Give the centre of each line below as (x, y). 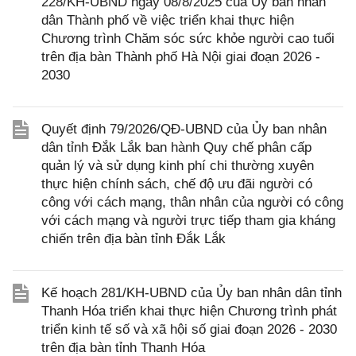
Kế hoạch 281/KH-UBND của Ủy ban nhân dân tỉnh (192, 293)
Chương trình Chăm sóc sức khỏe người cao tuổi (188, 39)
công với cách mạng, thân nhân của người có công (192, 203)
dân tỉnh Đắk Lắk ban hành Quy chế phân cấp (176, 148)
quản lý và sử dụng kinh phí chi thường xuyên (178, 166)
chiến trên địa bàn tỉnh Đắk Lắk (133, 239)
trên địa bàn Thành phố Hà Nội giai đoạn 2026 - (181, 57)
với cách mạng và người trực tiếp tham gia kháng (188, 221)
